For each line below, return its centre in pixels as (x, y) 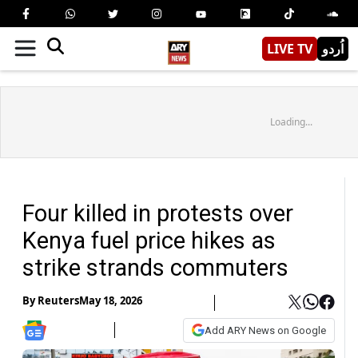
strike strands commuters (155, 267)
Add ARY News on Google (265, 330)
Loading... (291, 121)
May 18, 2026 (111, 301)
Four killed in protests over (158, 213)
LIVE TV (290, 48)
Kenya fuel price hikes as (149, 240)
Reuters (58, 301)
